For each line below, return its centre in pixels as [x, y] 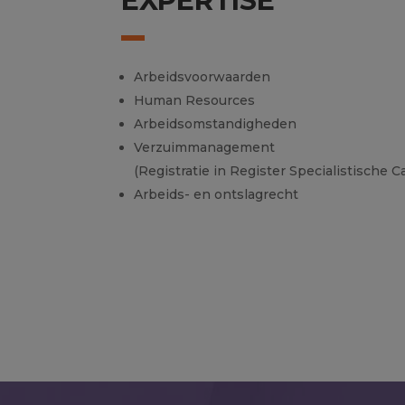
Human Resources [195, 100]
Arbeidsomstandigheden [216, 123]
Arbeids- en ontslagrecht [217, 194]
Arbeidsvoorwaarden [202, 76]
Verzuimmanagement [205, 147]
